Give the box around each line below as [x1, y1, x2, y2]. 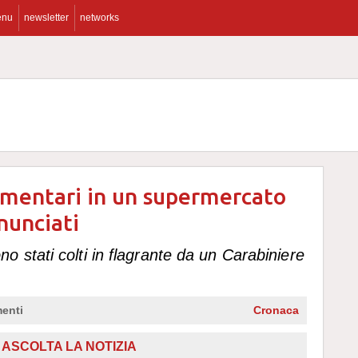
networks [80, 12, 119, 23]
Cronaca [253, 304, 299, 316]
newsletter [24, 12, 69, 23]
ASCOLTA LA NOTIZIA [2, 340, 137, 353]
